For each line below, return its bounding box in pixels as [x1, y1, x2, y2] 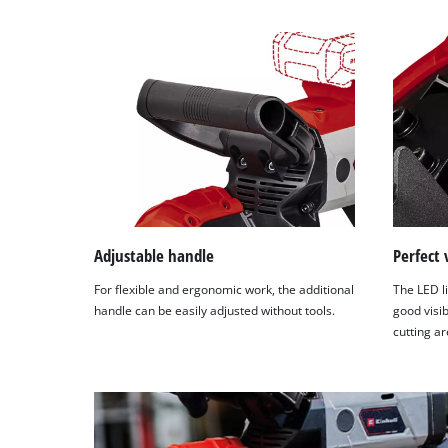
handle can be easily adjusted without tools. [94, 302, 336, 318]
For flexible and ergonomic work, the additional [94, 281, 355, 297]
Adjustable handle [94, 244, 215, 268]
